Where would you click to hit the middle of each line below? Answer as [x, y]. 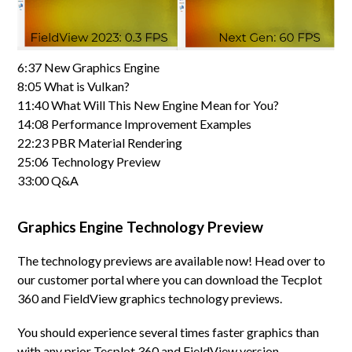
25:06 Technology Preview [89, 161]
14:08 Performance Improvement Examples [135, 123]
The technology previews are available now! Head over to [172, 260]
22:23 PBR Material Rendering [100, 142]
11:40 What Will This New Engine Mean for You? [148, 104]
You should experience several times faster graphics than [169, 332]
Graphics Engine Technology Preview [141, 226]
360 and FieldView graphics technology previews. [150, 298]
